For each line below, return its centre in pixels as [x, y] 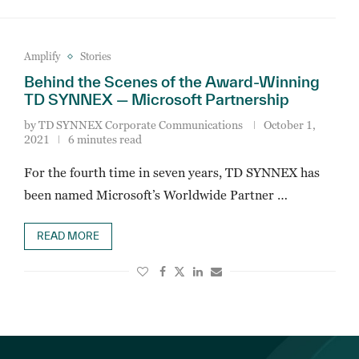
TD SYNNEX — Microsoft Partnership [156, 99]
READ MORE [68, 236]
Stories [95, 56]
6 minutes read [105, 139]
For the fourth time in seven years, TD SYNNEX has [171, 172]
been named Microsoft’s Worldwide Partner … [155, 195]
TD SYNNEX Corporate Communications [140, 125]
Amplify [42, 56]
